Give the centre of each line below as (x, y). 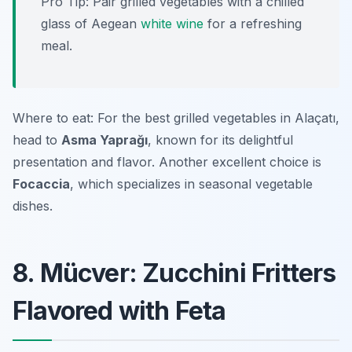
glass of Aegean (91, 24)
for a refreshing (253, 24)
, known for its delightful (220, 140)
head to (37, 140)
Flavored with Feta (119, 311)
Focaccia (41, 184)
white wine (172, 24)
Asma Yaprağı (104, 140)
